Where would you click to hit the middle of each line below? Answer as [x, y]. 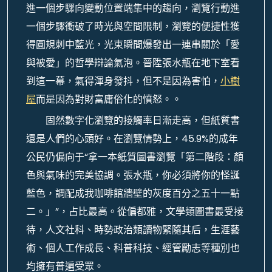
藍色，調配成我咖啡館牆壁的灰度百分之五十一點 [133, 193]
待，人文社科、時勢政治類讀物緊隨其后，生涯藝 [133, 230]
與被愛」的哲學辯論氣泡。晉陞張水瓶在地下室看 [133, 63]
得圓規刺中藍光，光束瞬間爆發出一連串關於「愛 [133, 45]
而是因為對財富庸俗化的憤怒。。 [109, 99]
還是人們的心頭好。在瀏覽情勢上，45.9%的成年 [132, 139]
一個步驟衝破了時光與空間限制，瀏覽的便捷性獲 [133, 26]
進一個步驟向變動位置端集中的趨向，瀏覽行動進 [133, 8]
